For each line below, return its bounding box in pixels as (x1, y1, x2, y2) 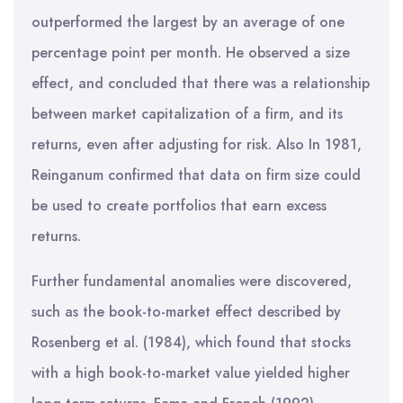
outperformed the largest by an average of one (31, 12, 345, 32)
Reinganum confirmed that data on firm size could (31, 165, 361, 185)
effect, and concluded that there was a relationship (31, 73, 370, 94)
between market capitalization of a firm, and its (31, 103, 343, 124)
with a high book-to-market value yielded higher (31, 363, 350, 383)
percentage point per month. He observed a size (31, 42, 350, 63)
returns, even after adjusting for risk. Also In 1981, (31, 134, 362, 155)
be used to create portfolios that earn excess (31, 195, 327, 216)
